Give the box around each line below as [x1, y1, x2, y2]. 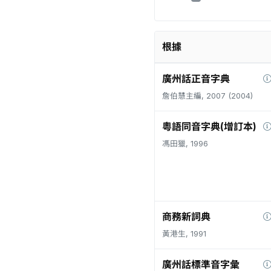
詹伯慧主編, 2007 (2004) [162, 91, 253, 100]
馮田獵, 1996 [162, 139, 208, 148]
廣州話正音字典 [162, 73, 230, 85]
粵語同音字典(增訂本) [162, 120, 256, 132]
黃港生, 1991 [162, 229, 206, 238]
